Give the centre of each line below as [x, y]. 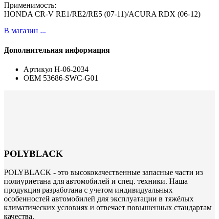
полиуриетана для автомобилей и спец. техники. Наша [96, 181]
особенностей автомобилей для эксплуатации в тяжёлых [99, 199]
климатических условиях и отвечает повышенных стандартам [108, 208]
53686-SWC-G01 [71, 78]
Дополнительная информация [57, 50]
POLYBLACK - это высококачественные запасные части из [103, 173]
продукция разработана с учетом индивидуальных [88, 190]
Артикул [38, 69]
